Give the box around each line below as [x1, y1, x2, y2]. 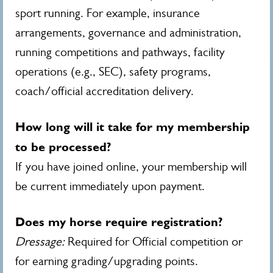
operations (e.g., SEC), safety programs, [15, 65, 211, 79]
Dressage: [15, 235, 65, 249]
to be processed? [15, 140, 112, 154]
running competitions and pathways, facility [15, 45, 225, 59]
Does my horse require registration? [15, 214, 223, 229]
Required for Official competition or [65, 235, 243, 249]
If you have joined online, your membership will [15, 160, 247, 174]
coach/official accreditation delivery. [15, 84, 194, 98]
